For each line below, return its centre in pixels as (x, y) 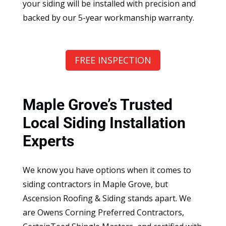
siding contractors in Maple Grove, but (95, 184)
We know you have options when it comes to (107, 170)
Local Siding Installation (104, 123)
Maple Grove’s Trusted (97, 104)
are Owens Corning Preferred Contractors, (103, 212)
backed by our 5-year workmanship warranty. (108, 18)
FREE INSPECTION (113, 60)
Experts (48, 141)
